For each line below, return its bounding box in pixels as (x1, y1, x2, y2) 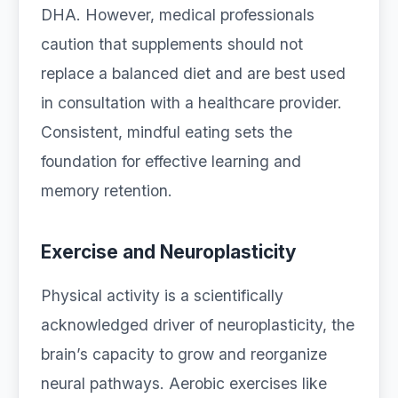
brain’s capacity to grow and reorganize (41, 345, 327, 363)
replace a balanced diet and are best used (41, 64, 346, 83)
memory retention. (41, 181, 172, 200)
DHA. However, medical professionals (41, 5, 314, 24)
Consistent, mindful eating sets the (41, 123, 292, 141)
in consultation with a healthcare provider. (41, 93, 342, 112)
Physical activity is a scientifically (41, 286, 283, 305)
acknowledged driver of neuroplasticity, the (41, 315, 354, 334)
